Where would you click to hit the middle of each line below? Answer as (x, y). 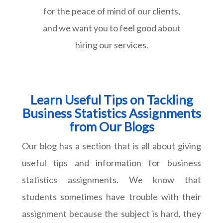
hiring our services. (111, 45)
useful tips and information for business (111, 163)
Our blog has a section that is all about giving (111, 146)
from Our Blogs (111, 126)
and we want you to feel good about (111, 28)
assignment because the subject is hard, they (111, 213)
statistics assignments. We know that (111, 179)
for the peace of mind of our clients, (111, 11)
